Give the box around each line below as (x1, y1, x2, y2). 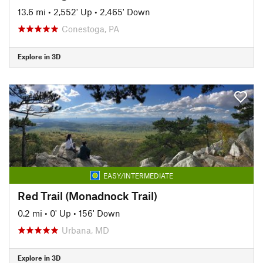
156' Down (79, 207, 120, 218)
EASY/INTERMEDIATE (103, 171, 173, 180)
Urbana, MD (62, 224, 109, 235)
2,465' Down (100, 6, 150, 17)
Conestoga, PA (62, 23, 119, 34)
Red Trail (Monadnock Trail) (18, 188, 157, 203)
